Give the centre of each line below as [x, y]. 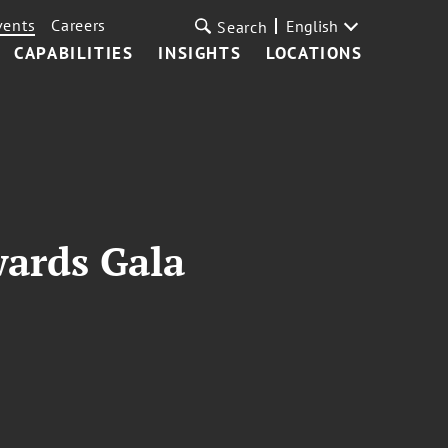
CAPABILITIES [74, 53]
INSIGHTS [200, 53]
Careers [79, 25]
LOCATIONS [314, 53]
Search [242, 27]
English [311, 26]
